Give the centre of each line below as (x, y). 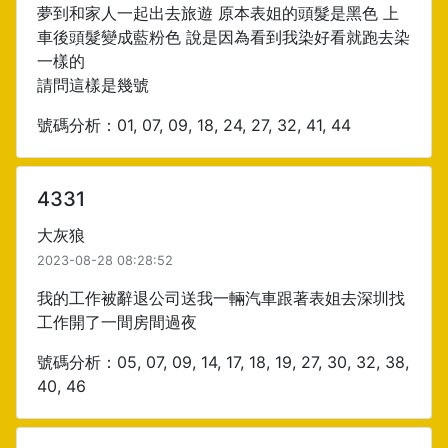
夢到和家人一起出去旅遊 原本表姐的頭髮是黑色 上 (218, 13)
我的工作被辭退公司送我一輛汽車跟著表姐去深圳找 (221, 298)
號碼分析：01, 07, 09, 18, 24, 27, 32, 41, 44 (194, 125)
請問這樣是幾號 (93, 85)
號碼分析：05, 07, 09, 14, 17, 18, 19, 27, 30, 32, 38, (223, 362)
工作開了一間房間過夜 (117, 322)
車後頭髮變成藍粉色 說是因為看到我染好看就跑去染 (223, 37)
